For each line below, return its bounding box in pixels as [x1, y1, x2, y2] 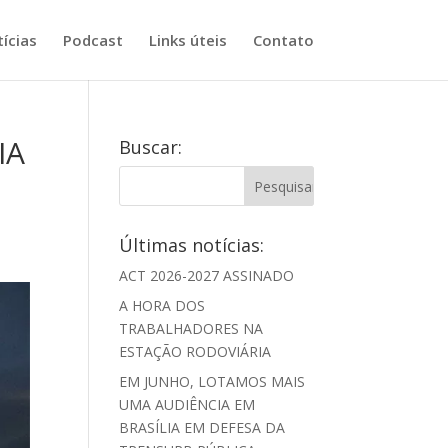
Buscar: [119, 135, 183, 159]
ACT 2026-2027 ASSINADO [119, 266, 295, 285]
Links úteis [148, 30, 227, 50]
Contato [252, 30, 314, 50]
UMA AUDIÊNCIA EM [119, 395, 256, 414]
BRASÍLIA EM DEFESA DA [119, 418, 286, 437]
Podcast [62, 30, 123, 50]
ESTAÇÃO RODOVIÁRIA [119, 342, 272, 361]
